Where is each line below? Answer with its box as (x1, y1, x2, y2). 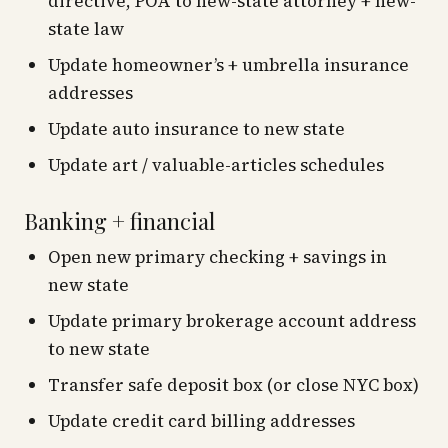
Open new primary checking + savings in (48, 245, 387, 269)
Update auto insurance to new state (48, 117, 345, 141)
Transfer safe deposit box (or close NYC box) (48, 373, 419, 397)
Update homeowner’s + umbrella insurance (48, 53, 409, 77)
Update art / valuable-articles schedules (48, 153, 384, 177)
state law (48, 17, 124, 41)
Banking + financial (24, 206, 215, 236)
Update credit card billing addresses (48, 409, 355, 433)
